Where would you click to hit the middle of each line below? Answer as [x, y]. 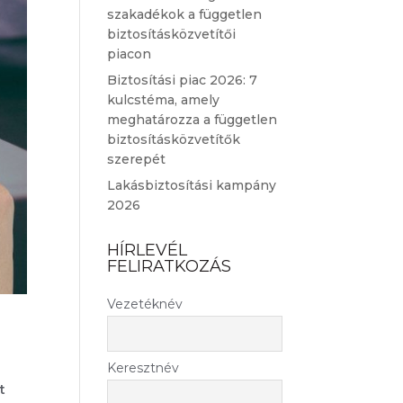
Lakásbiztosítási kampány [192, 185]
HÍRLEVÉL [148, 250]
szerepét [137, 159]
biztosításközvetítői [172, 34]
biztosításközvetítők [174, 139]
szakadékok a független [185, 14]
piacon [130, 54]
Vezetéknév [145, 304]
